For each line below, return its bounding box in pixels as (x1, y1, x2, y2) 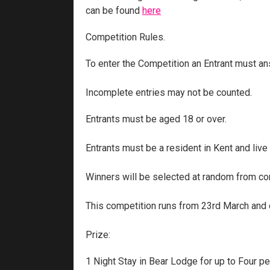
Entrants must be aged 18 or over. (86, 113, 227, 125)
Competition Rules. (86, 31, 165, 43)
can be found (86, 5, 142, 17)
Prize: (86, 229, 113, 241)
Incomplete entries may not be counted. (86, 87, 252, 99)
